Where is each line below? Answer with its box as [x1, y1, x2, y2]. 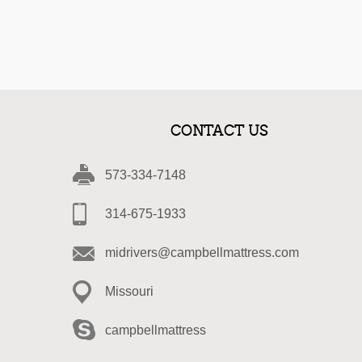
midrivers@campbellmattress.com [105, 245, 299, 259]
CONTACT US [170, 121, 269, 140]
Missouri [105, 284, 154, 298]
